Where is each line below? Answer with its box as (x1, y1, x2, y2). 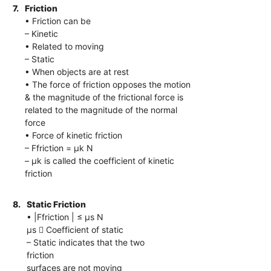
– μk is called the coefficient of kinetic (25, 155, 175, 166)
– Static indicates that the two (27, 237, 145, 247)
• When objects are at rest (25, 66, 129, 77)
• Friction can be (25, 15, 91, 26)
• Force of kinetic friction (25, 129, 123, 140)
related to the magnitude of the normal (25, 104, 178, 115)
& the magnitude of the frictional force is (25, 91, 184, 102)
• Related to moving (25, 41, 105, 51)
